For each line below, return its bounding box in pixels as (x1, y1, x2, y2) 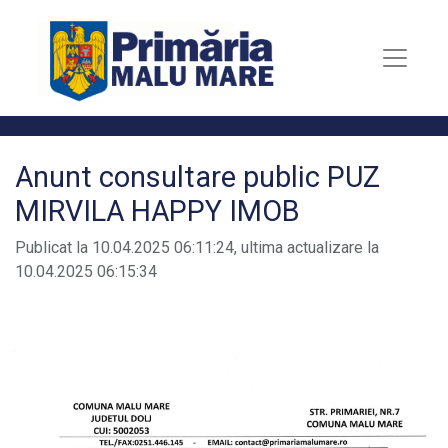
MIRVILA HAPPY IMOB (15, 194, 300, 228)
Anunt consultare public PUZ (15, 160, 380, 194)
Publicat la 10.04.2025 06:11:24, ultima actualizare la (15, 238, 379, 257)
